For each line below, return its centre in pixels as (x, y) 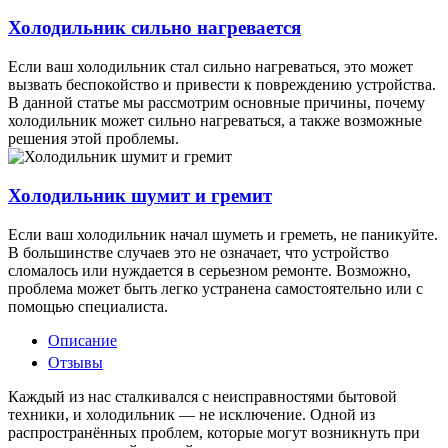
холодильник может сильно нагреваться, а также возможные (215, 121)
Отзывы (75, 362)
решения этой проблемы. (93, 139)
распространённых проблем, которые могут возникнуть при (214, 432)
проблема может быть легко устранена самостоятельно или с (215, 288)
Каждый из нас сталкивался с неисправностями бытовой (202, 396)
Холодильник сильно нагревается (154, 28)
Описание (82, 340)
